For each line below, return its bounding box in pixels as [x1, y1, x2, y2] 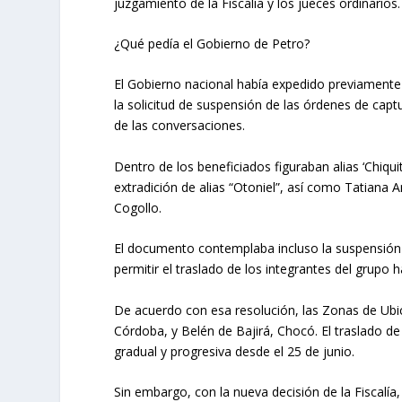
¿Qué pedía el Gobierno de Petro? [114, 35, 310, 53]
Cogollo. [114, 198, 162, 216]
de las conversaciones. [114, 117, 246, 135]
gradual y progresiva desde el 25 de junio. [114, 342, 355, 360]
